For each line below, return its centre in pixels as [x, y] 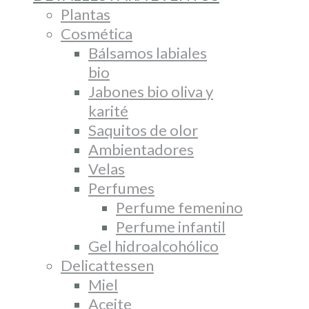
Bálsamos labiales [148, 53]
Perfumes [121, 188]
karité [108, 111]
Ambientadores [141, 149]
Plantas [86, 14]
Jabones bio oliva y [151, 91]
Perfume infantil [171, 227]
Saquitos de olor [143, 130]
